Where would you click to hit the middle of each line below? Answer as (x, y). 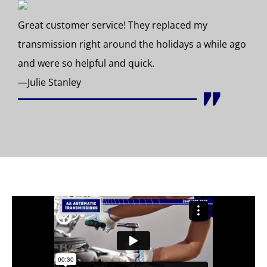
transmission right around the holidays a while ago (132, 44)
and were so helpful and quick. (86, 63)
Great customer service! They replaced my (113, 25)
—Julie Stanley (49, 83)
